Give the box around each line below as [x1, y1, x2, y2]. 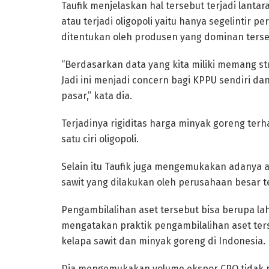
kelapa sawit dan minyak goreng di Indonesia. [61, 235, 265, 247]
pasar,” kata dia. [61, 89, 132, 101]
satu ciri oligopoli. [61, 133, 139, 145]
